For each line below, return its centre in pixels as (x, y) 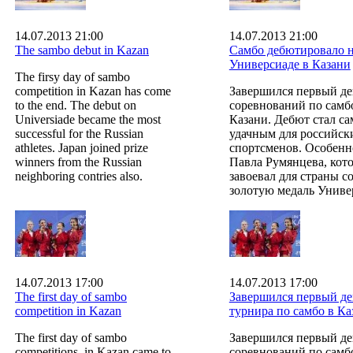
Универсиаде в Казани (290, 64)
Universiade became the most (88, 119)
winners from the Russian (78, 162)
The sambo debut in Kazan (82, 50)
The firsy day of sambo (72, 76)
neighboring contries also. (79, 176)
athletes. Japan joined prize (82, 147)
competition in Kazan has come (93, 91)
